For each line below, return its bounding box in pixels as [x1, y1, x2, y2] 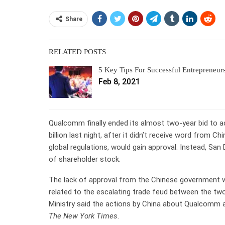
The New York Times [49, 211, 118, 220]
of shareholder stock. [49, 154, 121, 164]
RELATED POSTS [49, 47, 106, 56]
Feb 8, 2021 [98, 76, 140, 86]
